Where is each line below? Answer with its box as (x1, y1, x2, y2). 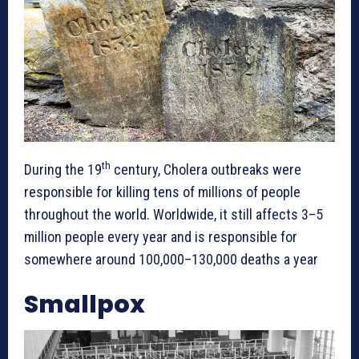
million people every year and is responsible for (24, 228, 297, 245)
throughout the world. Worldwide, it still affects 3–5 (24, 205, 323, 223)
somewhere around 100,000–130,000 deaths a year (24, 250, 318, 268)
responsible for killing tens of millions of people (24, 183, 301, 200)
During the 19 (24, 160, 102, 178)
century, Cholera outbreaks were (111, 160, 301, 178)
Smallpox (24, 287, 145, 321)
